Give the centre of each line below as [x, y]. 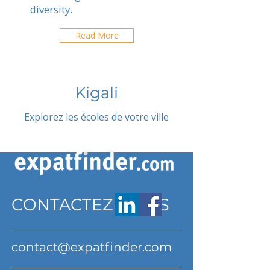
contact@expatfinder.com [92, 247]
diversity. [51, 9]
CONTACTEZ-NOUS [90, 205]
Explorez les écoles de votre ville [96, 117]
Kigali [96, 93]
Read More [97, 35]
